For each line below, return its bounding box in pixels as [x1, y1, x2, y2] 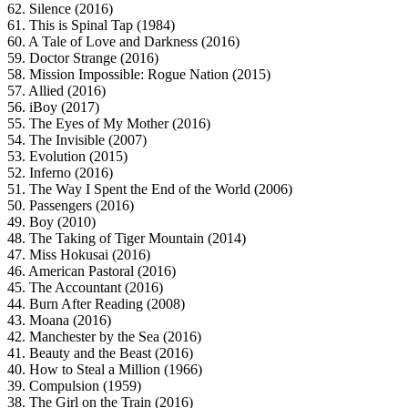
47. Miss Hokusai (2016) [7, 247, 150, 263]
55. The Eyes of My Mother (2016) [7, 116, 210, 132]
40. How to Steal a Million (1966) [7, 362, 202, 378]
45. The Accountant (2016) [7, 280, 163, 296]
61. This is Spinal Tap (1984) [7, 17, 175, 34]
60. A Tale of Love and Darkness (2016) [7, 34, 240, 50]
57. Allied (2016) [7, 83, 106, 99]
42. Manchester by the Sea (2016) [7, 329, 201, 345]
